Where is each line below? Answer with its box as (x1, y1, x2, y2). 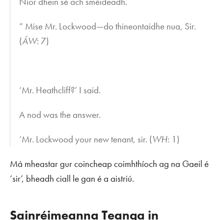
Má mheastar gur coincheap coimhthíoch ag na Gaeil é (10, 157, 209, 170)
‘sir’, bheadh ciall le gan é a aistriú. (10, 172, 134, 185)
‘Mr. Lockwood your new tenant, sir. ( (19, 133, 153, 145)
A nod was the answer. (19, 108, 101, 121)
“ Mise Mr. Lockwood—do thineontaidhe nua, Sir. (19, 20, 196, 32)
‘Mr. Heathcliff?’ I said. (19, 83, 101, 96)
